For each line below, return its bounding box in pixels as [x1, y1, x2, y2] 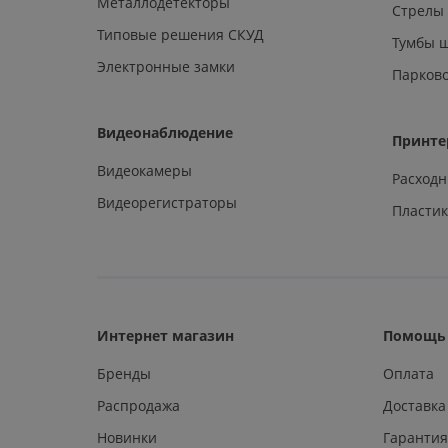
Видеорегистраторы [97, 192, 237, 212]
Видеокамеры [97, 160, 192, 180]
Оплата [383, 363, 435, 383]
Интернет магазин [97, 325, 234, 345]
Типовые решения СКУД [97, 24, 264, 44]
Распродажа [97, 395, 180, 415]
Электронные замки [97, 56, 235, 76]
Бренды [97, 363, 151, 383]
